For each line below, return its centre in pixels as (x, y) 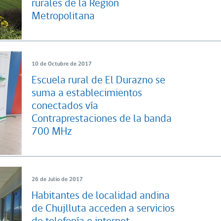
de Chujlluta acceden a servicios (103, 209)
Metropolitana (63, 16)
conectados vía (65, 106)
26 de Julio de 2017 (57, 179)
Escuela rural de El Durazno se (98, 80)
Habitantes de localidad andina (101, 196)
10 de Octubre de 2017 (62, 64)
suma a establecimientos (87, 93)
